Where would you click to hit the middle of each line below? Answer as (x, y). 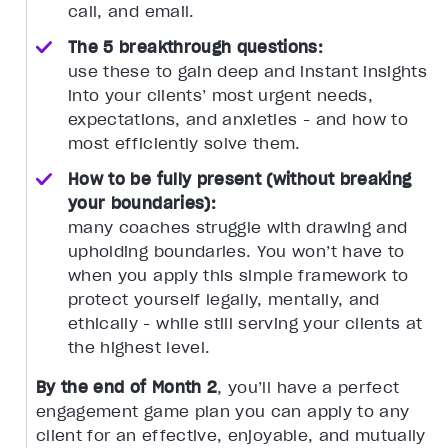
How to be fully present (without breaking (240, 179)
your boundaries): (142, 203)
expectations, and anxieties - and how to (238, 119)
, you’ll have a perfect (308, 387)
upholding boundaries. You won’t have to (236, 251)
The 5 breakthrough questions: (196, 47)
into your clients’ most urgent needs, (220, 95)
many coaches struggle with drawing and (238, 227)
